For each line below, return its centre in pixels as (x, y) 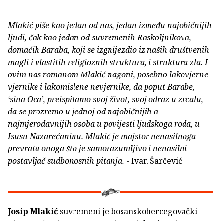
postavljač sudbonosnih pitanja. (66, 161)
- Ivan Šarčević (153, 161)
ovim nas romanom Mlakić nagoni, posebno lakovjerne (108, 75)
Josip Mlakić (33, 211)
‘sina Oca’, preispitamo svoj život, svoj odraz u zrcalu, (106, 99)
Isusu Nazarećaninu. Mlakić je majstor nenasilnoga (102, 136)
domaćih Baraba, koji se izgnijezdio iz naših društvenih (109, 50)
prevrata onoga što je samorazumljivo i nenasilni (97, 149)
